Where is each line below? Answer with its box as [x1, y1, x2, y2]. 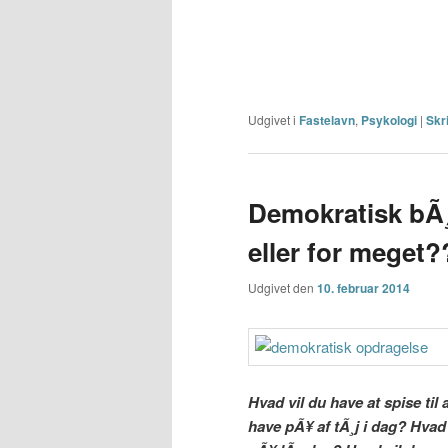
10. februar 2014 [317, 279, 410, 298]
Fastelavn [299, 110, 355, 129]
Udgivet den [248, 279, 317, 297]
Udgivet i [248, 110, 296, 128]
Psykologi [361, 110, 417, 129]
